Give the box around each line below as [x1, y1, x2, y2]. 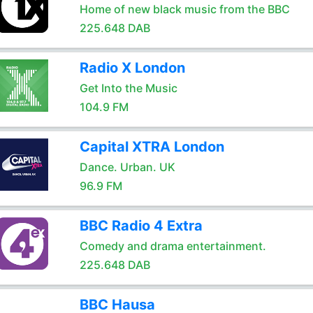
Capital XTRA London [79, 138, 224, 155]
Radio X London [79, 59, 185, 76]
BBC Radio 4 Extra [79, 217, 203, 234]
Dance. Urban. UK [79, 160, 175, 174]
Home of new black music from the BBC [79, 2, 290, 16]
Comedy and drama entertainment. [79, 239, 266, 253]
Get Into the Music [79, 81, 177, 95]
